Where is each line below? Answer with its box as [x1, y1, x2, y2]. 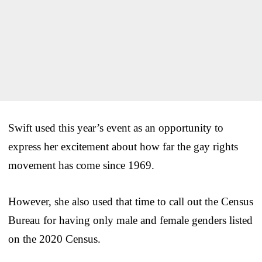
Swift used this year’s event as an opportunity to [8, 121, 223, 134]
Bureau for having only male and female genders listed [8, 213, 253, 226]
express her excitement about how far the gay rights [8, 140, 238, 153]
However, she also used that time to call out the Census [8, 195, 253, 208]
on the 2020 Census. [8, 232, 101, 245]
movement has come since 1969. [8, 158, 154, 171]
